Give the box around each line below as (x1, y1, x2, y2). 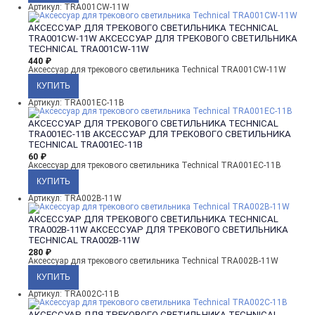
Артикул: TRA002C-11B (28, 288, 120, 299)
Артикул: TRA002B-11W (28, 193, 122, 203)
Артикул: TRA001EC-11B (28, 97, 124, 108)
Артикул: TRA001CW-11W (28, 1, 129, 12)
